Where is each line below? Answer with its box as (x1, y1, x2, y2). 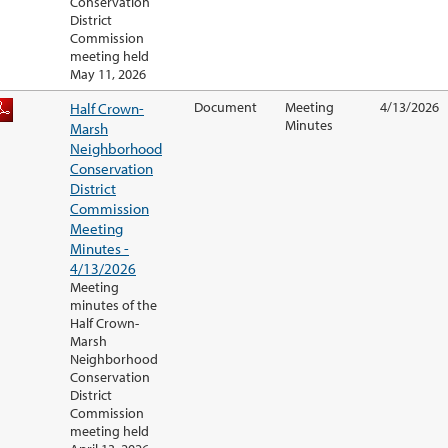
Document (194, 98, 257, 117)
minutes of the (70, 296, 157, 315)
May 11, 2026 (70, 65, 146, 84)
